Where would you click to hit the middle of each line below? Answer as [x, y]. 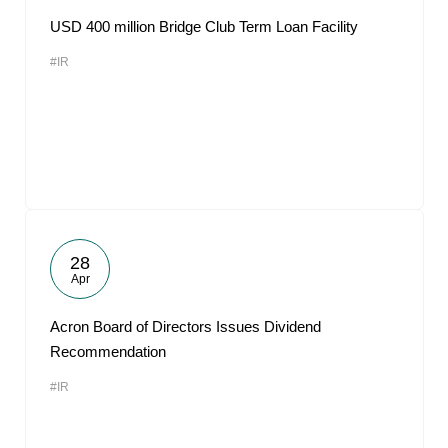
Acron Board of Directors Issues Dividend [185, 326]
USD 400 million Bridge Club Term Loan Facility [204, 26]
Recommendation [108, 351]
